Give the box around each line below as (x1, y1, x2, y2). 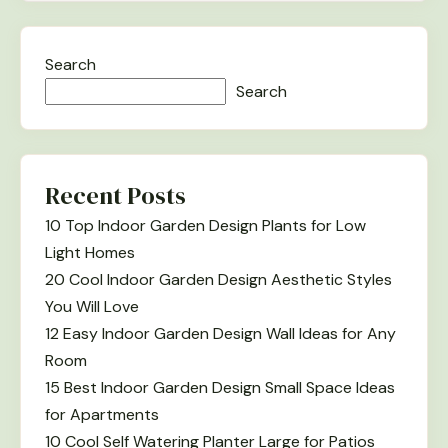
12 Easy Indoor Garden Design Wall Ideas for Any (45, 322, 396, 344)
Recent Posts (45, 178, 186, 212)
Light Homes (45, 241, 135, 263)
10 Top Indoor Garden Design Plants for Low (45, 214, 366, 236)
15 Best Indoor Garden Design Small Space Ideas (45, 376, 395, 398)
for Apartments (45, 403, 159, 425)
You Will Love (45, 295, 139, 317)
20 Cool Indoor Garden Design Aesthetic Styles (45, 268, 392, 290)
